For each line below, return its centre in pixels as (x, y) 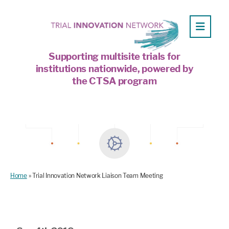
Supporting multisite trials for (114, 56)
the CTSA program (114, 81)
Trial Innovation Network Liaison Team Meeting (97, 175)
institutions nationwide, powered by (114, 68)
